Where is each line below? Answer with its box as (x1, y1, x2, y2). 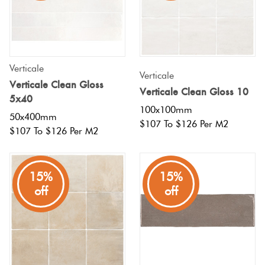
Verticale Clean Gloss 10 (140, 85, 248, 98)
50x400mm (9, 111, 57, 122)
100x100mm (140, 104, 192, 115)
